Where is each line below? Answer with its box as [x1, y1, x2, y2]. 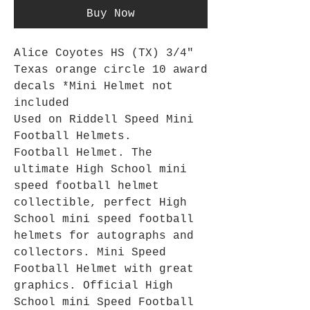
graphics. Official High [14, 280, 173, 293]
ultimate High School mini [14, 163, 187, 176]
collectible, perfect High [14, 197, 187, 210]
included [14, 97, 76, 110]
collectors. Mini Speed [14, 246, 166, 259]
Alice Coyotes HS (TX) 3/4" [14, 47, 194, 60]
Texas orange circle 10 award [14, 64, 208, 77]
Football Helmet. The [14, 147, 152, 160]
